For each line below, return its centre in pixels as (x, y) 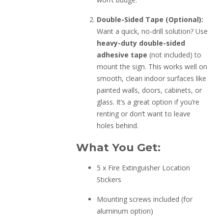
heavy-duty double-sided (141, 43)
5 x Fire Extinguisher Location (144, 168)
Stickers (109, 180)
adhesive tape (122, 55)
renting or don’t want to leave (144, 113)
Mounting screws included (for (145, 199)
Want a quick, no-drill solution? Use (152, 31)
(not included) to (175, 55)
